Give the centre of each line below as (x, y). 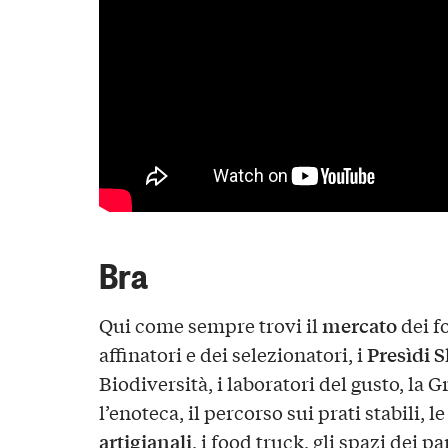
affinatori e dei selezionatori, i (232, 354)
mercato (359, 325)
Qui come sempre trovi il (210, 325)
